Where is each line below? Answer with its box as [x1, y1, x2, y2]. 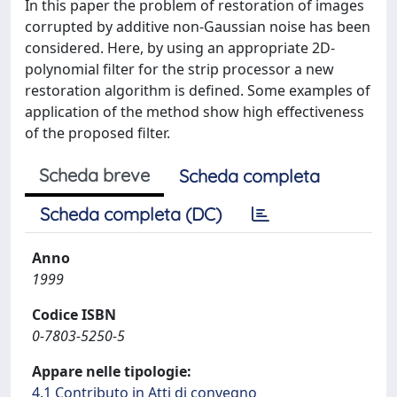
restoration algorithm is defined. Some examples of [25, 81, 370, 100]
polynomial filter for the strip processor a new [25, 59, 334, 79]
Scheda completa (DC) [40, 203, 222, 225]
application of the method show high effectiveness [25, 102, 364, 121]
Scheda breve [39, 164, 150, 186]
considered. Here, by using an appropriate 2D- [25, 38, 335, 58]
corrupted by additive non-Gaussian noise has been [25, 17, 370, 36]
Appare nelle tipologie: [32, 362, 191, 381]
